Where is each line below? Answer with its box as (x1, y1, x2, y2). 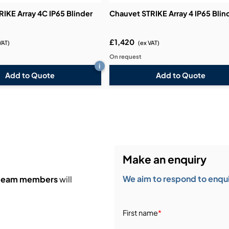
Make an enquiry (122, 152, 207, 166)
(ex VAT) (138, 39, 159, 47)
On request (109, 53, 142, 60)
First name (122, 208, 158, 217)
